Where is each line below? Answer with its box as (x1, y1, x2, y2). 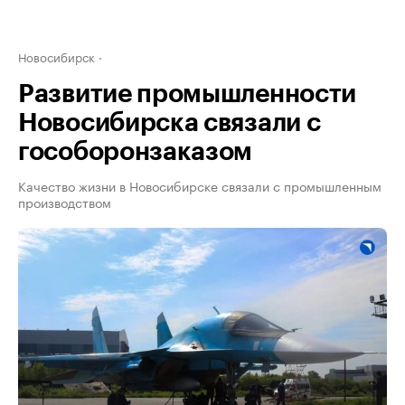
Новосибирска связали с (18, 110, 321, 136)
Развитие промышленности (18, 81, 357, 107)
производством (18, 192, 111, 212)
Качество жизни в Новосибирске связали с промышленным (18, 175, 381, 195)
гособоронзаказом (18, 139, 253, 165)
